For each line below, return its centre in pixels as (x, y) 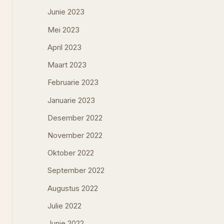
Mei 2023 (64, 30)
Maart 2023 (67, 65)
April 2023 (65, 47)
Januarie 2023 (71, 100)
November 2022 (75, 135)
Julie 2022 (65, 206)
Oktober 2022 (71, 153)
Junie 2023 (66, 12)
